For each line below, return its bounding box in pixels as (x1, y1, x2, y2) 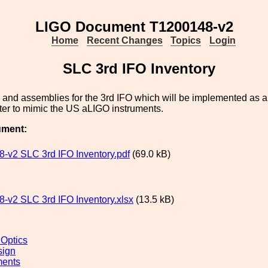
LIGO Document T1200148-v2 (35, 19, 233, 35)
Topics (170, 35, 202, 45)
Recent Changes (86, 35, 163, 45)
